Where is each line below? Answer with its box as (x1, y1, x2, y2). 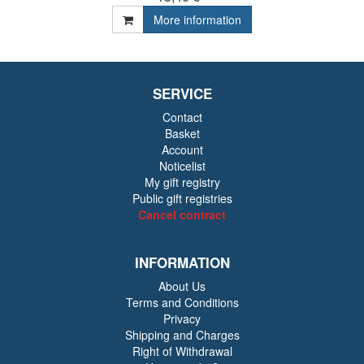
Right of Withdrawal (132, 342, 232, 359)
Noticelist (158, 157, 206, 174)
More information (154, 11, 241, 28)
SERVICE (152, 83, 212, 103)
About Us (158, 277, 206, 294)
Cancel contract (138, 206, 226, 223)
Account (161, 141, 203, 158)
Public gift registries (132, 189, 232, 206)
